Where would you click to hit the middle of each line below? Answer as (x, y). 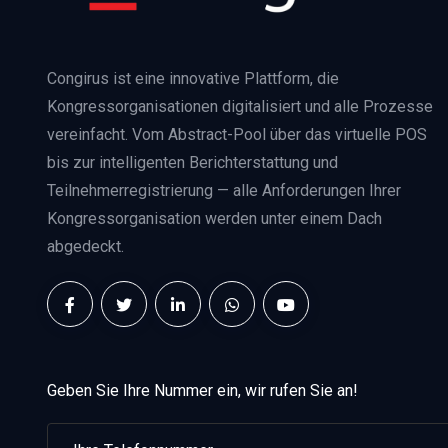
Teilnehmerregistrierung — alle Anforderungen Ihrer (224, 190)
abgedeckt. (85, 246)
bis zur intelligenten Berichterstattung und (192, 162)
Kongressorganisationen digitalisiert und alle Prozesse (240, 106)
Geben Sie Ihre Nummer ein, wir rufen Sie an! (202, 390)
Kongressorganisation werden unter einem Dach (214, 218)
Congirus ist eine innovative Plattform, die (193, 78)
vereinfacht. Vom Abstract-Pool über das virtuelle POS (237, 134)
